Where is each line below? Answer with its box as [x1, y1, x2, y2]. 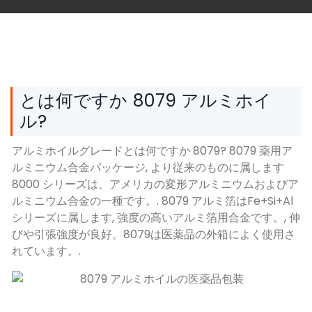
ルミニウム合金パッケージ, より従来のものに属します [12, 159, 284, 175]
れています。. [12, 242, 81, 259]
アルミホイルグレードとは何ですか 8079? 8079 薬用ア [12, 142, 292, 159]
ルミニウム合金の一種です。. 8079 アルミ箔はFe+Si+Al [12, 192, 293, 209]
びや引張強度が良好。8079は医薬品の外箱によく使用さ [12, 226, 295, 242]
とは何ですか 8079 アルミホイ [19, 88, 272, 113]
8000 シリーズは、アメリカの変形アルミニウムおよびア [12, 175, 299, 192]
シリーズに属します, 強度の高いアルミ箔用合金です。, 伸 [12, 209, 300, 226]
